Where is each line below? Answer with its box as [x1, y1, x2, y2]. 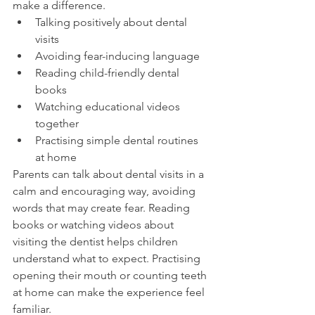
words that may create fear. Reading [13, 201, 193, 215]
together [35, 117, 79, 131]
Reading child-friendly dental [35, 66, 182, 80]
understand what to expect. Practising [13, 252, 203, 266]
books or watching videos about [13, 218, 176, 232]
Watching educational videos [35, 100, 183, 114]
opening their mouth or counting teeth [13, 269, 210, 283]
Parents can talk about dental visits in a [13, 167, 207, 181]
